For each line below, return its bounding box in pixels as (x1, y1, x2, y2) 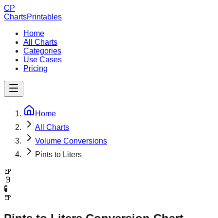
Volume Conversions (35, 137, 107, 145)
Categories (23, 47, 61, 55)
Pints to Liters (35, 150, 82, 159)
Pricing (23, 64, 48, 73)
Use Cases (23, 55, 62, 64)
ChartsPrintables (4, 13, 62, 21)
